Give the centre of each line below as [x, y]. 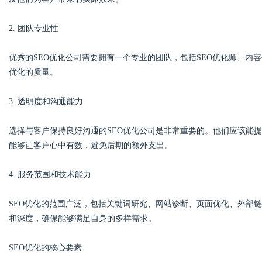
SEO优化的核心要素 [45, 248]
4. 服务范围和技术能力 [50, 175]
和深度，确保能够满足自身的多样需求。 [82, 218]
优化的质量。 [33, 72]
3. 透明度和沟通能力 [46, 101]
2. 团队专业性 [34, 28]
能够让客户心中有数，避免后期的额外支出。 [91, 145]
